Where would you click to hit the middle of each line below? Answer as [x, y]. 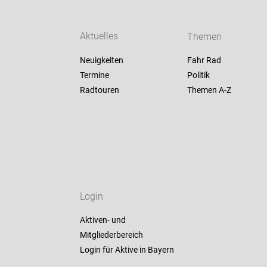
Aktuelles [99, 36]
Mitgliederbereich [112, 235]
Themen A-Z [209, 90]
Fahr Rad [204, 60]
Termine [95, 75]
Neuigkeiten [102, 60]
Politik [198, 75]
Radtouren [100, 90]
